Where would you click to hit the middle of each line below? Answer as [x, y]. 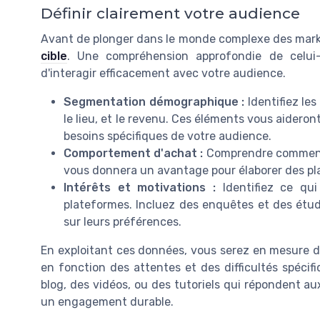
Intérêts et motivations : [143, 188]
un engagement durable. [107, 302]
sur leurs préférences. [122, 222]
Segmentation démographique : [156, 102]
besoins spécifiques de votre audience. [167, 136]
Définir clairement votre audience [170, 14]
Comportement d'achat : [135, 154]
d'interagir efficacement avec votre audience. [163, 74]
